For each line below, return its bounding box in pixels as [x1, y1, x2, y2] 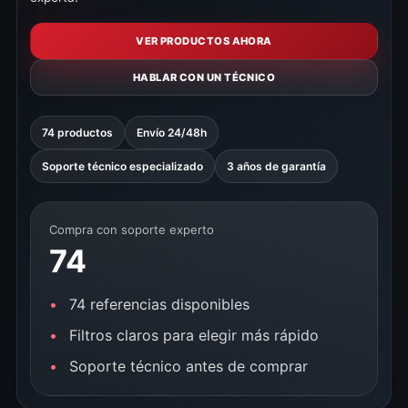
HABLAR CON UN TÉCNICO [132, 70, 276, 84]
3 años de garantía [227, 159, 326, 173]
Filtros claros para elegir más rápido [69, 326, 319, 344]
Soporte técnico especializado [42, 159, 203, 173]
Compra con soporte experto [49, 222, 214, 237]
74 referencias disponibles [69, 295, 250, 313]
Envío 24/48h [137, 126, 207, 139]
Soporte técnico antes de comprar [69, 357, 308, 375]
